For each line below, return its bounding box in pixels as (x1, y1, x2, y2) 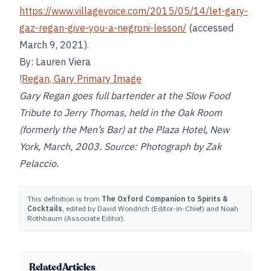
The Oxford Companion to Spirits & (102, 194, 228, 203)
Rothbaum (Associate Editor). (27, 214, 125, 223)
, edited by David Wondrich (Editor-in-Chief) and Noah (62, 204, 238, 213)
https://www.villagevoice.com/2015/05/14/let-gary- (19, 5, 248, 17)
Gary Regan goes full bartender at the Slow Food (19, 90, 230, 102)
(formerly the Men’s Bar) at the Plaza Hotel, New (19, 123, 229, 135)
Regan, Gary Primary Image (22, 73, 142, 85)
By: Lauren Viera (19, 56, 91, 68)
